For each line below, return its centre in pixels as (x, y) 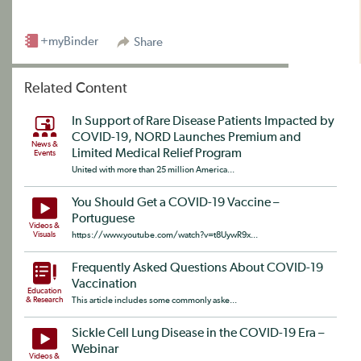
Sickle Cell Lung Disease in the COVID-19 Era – (198, 333)
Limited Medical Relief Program (157, 154)
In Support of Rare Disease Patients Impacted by (203, 121)
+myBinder (69, 41)
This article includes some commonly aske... (154, 300)
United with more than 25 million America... (153, 169)
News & (44, 144)
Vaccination (104, 284)
